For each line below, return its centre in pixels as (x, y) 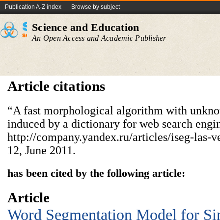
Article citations (56, 86)
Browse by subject (96, 7)
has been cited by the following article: (96, 173)
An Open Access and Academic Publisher (99, 38)
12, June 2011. (41, 150)
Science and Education (86, 27)
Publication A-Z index (33, 7)
